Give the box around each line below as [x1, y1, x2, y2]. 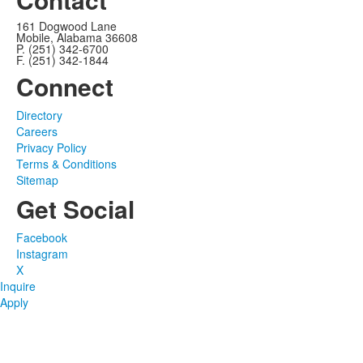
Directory [16, 107, 62, 123]
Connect [16, 69, 113, 104]
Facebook [16, 229, 67, 246]
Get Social [16, 191, 135, 226]
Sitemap [16, 172, 58, 188]
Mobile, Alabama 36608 [16, 29, 138, 45]
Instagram [16, 246, 68, 262]
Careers [16, 123, 58, 139]
